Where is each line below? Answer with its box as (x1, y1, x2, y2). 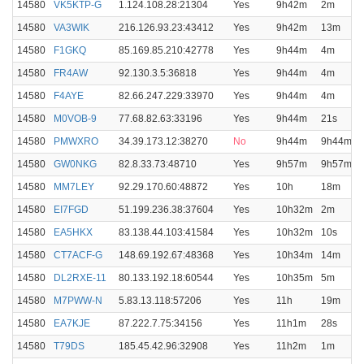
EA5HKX (54, 227, 93, 238)
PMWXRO (54, 136, 98, 147)
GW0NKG (54, 158, 97, 170)
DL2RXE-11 (54, 272, 106, 284)
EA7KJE (54, 318, 90, 329)
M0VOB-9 (54, 113, 97, 124)
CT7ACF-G (54, 249, 102, 261)
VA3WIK (54, 22, 89, 33)
